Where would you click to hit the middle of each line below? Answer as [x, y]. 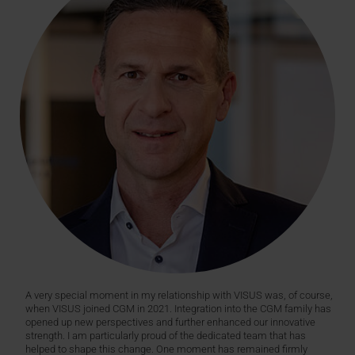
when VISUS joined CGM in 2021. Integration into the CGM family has [178, 309]
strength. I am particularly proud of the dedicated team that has [165, 336]
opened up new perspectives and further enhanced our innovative [170, 323]
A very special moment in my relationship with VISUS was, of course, [179, 296]
